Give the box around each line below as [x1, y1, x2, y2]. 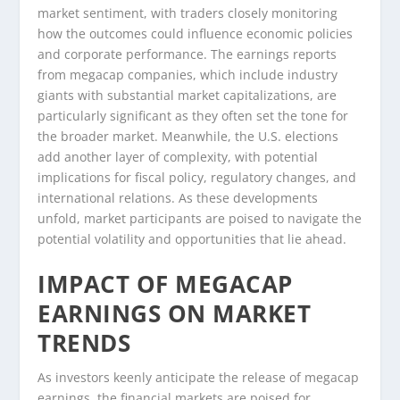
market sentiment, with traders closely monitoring [37, 4, 338, 22]
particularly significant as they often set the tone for [37, 107, 349, 125]
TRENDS [37, 326, 131, 359]
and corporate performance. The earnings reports [37, 46, 337, 63]
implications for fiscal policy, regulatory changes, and [37, 169, 357, 187]
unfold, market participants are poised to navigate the [37, 210, 362, 228]
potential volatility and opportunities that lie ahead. [37, 230, 347, 248]
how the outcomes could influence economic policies [37, 25, 354, 43]
